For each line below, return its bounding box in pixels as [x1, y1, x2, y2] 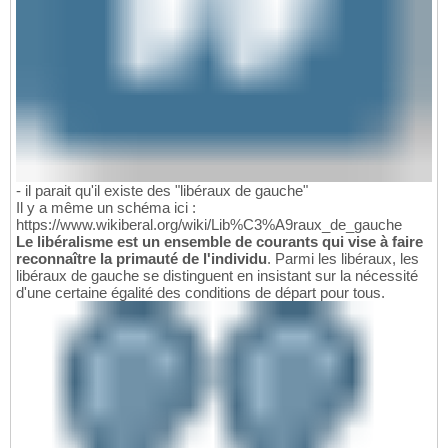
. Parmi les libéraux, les [267, 249, 419, 267]
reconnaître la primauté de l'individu [16, 249, 267, 267]
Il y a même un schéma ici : [16, 198, 196, 216]
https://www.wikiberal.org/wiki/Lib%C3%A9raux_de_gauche [16, 215, 402, 233]
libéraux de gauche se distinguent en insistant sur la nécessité [16, 266, 418, 284]
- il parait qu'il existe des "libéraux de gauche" [16, 181, 308, 199]
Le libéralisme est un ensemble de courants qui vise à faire [16, 232, 423, 250]
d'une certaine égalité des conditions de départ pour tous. [16, 283, 385, 301]
